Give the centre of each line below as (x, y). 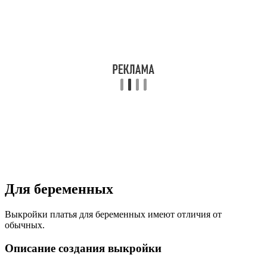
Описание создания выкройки (83, 248)
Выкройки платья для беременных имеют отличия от (113, 214)
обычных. (25, 225)
